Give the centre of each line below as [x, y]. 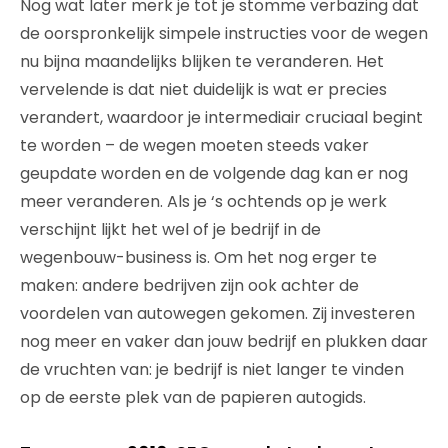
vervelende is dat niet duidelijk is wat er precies [203, 89]
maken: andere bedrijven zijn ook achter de [189, 285]
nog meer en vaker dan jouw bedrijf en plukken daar [224, 341]
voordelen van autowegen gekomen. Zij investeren [217, 313]
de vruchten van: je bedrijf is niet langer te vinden [212, 369]
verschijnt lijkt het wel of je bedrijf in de [170, 229]
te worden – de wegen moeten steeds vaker [194, 145]
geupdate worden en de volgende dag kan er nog [214, 173]
